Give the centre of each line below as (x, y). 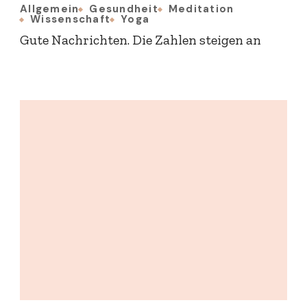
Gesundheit (124, 9)
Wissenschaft (70, 20)
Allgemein (50, 9)
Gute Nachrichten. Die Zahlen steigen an (140, 40)
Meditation (201, 9)
